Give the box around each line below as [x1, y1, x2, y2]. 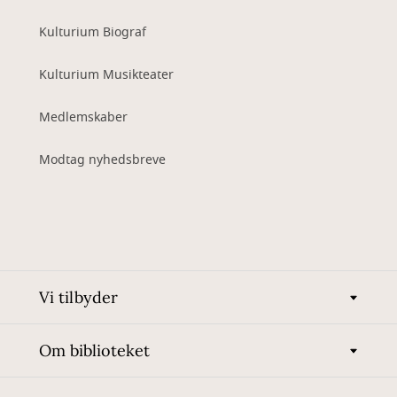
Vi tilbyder [39, 287, 118, 308]
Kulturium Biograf [39, 23, 146, 43]
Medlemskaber [39, 108, 128, 128]
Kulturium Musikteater [39, 66, 174, 85]
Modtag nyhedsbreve [39, 151, 166, 170]
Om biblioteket [39, 340, 150, 362]
